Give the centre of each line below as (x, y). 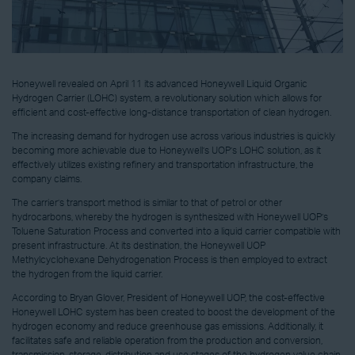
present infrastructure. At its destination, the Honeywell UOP (139, 246)
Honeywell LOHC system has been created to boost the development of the (174, 313)
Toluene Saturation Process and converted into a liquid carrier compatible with (176, 232)
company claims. (47, 179)
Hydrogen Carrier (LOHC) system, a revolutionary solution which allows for (167, 99)
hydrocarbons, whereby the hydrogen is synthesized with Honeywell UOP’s (170, 218)
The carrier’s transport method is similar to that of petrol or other (147, 203)
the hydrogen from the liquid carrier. (87, 275)
